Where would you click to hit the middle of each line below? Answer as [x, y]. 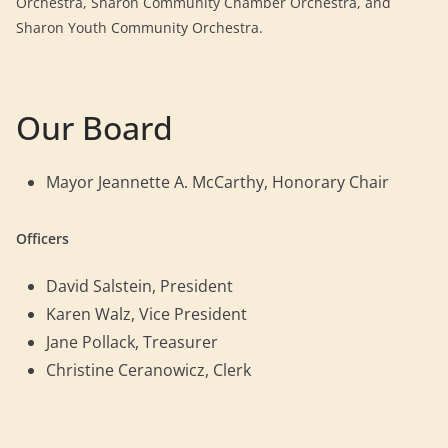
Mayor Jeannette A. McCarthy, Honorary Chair [217, 182]
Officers [42, 238]
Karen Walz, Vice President [146, 314]
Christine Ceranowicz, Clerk [150, 370]
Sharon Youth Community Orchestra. [139, 27]
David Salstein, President [139, 286]
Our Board [94, 127]
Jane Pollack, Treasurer [132, 342]
